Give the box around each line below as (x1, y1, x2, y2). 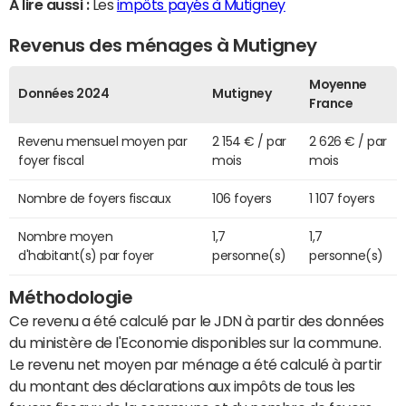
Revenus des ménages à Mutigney (9, 35, 317, 54)
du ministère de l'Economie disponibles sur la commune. (9, 335, 382, 351)
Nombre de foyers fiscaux (18, 192, 171, 206)
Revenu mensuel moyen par (18, 135, 188, 149)
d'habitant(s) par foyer (18, 249, 154, 263)
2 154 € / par (212, 135, 286, 149)
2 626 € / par (309, 135, 387, 149)
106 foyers (212, 192, 272, 206)
